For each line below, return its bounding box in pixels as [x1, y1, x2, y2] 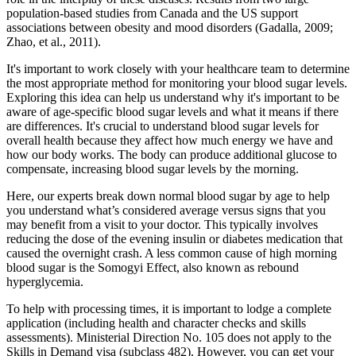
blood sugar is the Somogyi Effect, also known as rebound [6, 260, 299, 274]
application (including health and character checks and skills [6, 315, 306, 330]
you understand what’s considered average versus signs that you [6, 203, 326, 217]
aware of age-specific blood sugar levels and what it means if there [6, 104, 339, 118]
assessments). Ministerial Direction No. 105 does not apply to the [6, 330, 331, 344]
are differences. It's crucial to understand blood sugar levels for [6, 118, 319, 133]
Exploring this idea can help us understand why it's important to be [6, 90, 339, 104]
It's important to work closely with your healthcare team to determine [6, 61, 350, 75]
